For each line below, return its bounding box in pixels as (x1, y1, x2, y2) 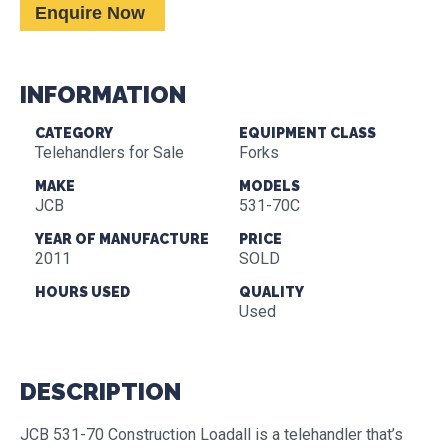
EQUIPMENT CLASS (239, 125, 376, 141)
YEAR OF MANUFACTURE (35, 231, 209, 247)
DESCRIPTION (20, 377, 181, 406)
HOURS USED (35, 284, 130, 300)
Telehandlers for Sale (35, 143, 184, 162)
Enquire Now (35, 3, 145, 23)
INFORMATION (20, 80, 186, 109)
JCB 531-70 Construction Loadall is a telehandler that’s (20, 425, 403, 444)
